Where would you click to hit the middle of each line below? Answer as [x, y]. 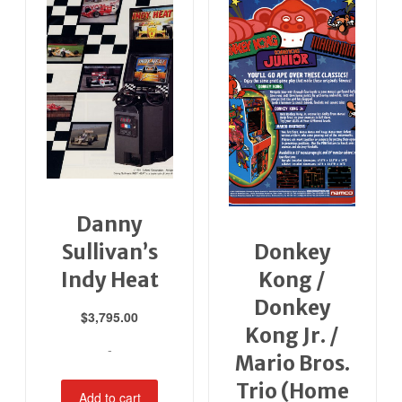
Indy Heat [109, 280]
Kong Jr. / [293, 336]
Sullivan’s [109, 253]
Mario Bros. [292, 364]
